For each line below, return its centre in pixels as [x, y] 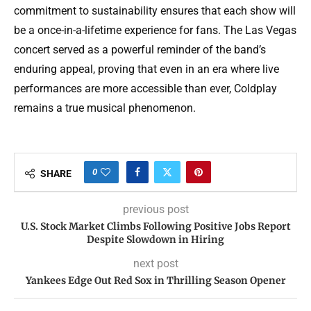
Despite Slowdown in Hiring [155, 240]
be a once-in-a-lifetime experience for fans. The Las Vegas [155, 31]
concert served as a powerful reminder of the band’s [140, 50]
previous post [155, 210]
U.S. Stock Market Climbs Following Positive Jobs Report [155, 227]
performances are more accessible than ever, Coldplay [145, 89]
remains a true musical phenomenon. [105, 108]
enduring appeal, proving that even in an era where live [146, 69]
